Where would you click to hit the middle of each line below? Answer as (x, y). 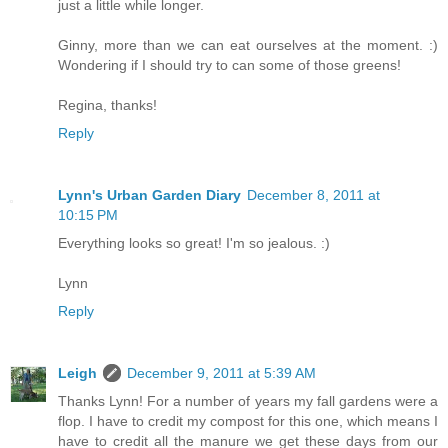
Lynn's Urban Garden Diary (149, 194)
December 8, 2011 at (313, 194)
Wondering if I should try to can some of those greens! (229, 64)
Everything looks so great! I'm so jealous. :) (194, 242)
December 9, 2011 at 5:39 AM (221, 372)
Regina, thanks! (107, 104)
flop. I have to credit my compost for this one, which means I (248, 420)
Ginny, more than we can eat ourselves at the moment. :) (248, 44)
